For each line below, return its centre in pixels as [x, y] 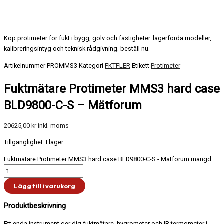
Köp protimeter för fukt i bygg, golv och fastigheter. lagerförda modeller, [108, 38]
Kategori [91, 66]
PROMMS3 [63, 66]
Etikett [141, 66]
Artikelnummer [25, 66]
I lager [55, 142]
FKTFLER [118, 66]
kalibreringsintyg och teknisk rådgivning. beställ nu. [77, 49]
